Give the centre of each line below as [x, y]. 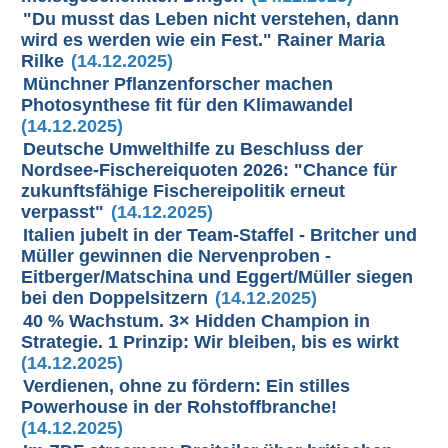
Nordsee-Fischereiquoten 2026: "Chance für [209, 170]
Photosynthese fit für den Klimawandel [187, 105]
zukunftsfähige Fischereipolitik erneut [183, 191]
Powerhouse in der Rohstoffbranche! [179, 407]
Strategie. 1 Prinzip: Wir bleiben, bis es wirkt [210, 342]
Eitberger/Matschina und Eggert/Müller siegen [217, 277]
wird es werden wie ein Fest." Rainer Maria [203, 40]
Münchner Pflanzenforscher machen [178, 84]
